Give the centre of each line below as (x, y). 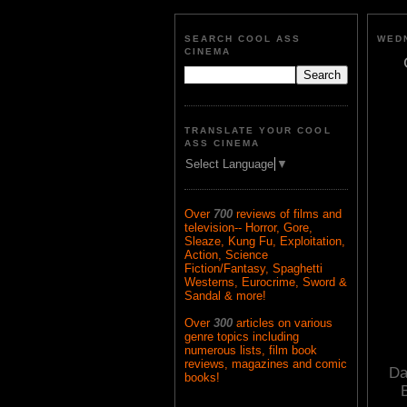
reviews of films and (289, 214)
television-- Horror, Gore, (248, 228)
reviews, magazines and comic (266, 364)
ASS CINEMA (223, 143)
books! (202, 378)
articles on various (284, 323)
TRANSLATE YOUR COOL (258, 130)
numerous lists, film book (251, 351)
